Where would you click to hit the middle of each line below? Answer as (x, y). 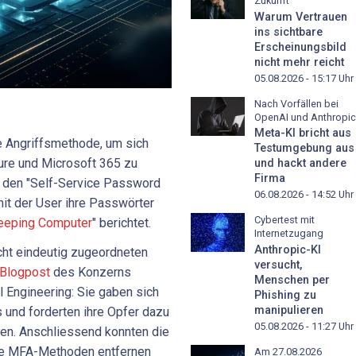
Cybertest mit (284, 220)
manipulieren (289, 311)
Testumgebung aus (304, 149)
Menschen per (292, 281)
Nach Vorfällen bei (296, 103)
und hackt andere (300, 164)
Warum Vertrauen (301, 17)
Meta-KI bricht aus (303, 133)
